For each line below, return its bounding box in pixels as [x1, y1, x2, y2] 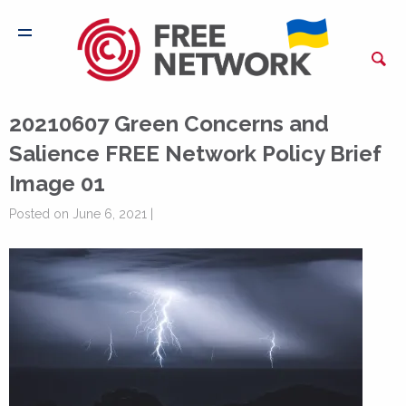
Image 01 [9, 170, 105, 197]
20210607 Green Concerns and [9, 111, 329, 137]
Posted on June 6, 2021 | [9, 207, 153, 221]
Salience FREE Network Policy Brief [9, 140, 382, 167]
